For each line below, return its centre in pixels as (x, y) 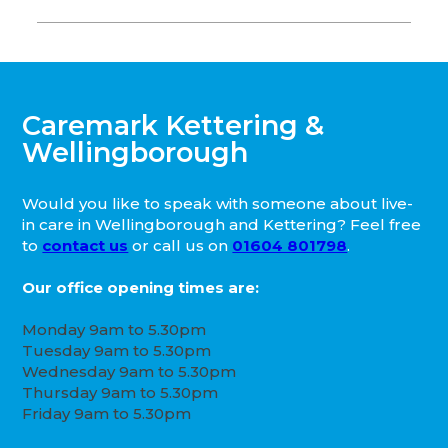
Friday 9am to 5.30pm (107, 414)
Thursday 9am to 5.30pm (120, 393)
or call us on (180, 246)
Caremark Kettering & (173, 126)
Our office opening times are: (141, 288)
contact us (85, 246)
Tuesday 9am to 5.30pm (117, 351)
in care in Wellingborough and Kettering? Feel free (222, 225)
